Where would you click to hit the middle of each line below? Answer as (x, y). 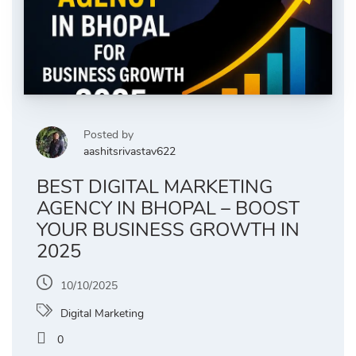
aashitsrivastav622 (130, 152)
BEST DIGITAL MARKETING (155, 187)
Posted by (108, 135)
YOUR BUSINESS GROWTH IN (168, 230)
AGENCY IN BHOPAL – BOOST (168, 209)
